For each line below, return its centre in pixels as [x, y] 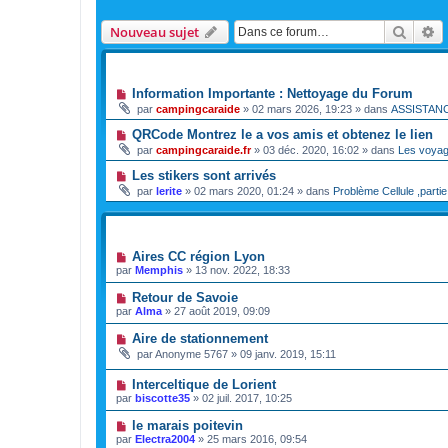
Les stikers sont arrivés [203, 175]
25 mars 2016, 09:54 [257, 439]
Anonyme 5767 [191, 353]
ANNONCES [134, 64]
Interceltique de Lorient [203, 385]
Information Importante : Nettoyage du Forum [272, 93]
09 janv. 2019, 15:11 [288, 353]
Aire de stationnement [199, 338]
